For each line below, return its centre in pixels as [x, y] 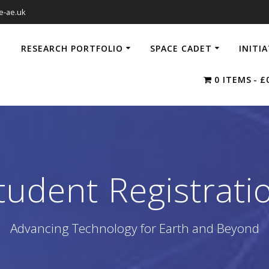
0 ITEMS [233, 79]
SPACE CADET [181, 48]
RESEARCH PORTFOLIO [72, 48]
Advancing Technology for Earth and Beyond [134, 228]
